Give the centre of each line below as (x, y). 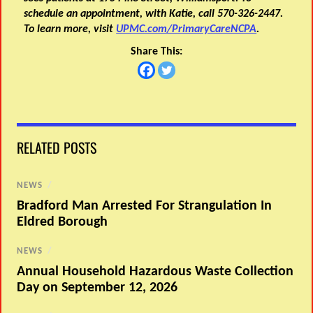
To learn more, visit (70, 30)
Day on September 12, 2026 (97, 287)
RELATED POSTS (57, 148)
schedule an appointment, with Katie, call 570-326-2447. (154, 14)
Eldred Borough (63, 222)
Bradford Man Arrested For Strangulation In (145, 206)
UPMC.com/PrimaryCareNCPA (187, 30)
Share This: (156, 52)
